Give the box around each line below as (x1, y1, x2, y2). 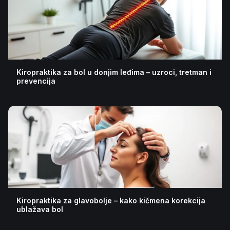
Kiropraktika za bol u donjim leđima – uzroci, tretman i (16, 68, 212, 76)
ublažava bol (16, 205, 63, 214)
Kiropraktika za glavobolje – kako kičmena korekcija (16, 196, 205, 205)
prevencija (16, 76, 55, 85)
